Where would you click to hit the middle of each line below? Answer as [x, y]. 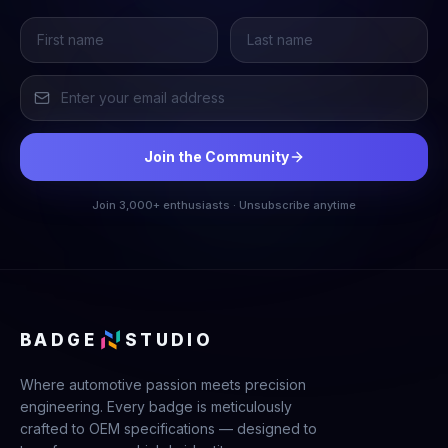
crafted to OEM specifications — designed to [168, 428]
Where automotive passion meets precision [163, 384]
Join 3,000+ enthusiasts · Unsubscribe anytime [224, 205]
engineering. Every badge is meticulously [156, 406]
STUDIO [169, 339]
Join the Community [216, 156]
